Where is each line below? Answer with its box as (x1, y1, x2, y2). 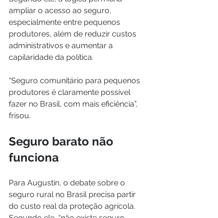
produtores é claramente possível (9, 88, 132, 97)
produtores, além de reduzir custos (9, 29, 138, 39)
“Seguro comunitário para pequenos (9, 76, 142, 86)
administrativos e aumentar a (9, 41, 115, 51)
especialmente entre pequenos (9, 18, 122, 27)
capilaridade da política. (9, 53, 93, 62)
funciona (9, 150, 59, 165)
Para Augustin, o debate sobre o (9, 178, 127, 188)
